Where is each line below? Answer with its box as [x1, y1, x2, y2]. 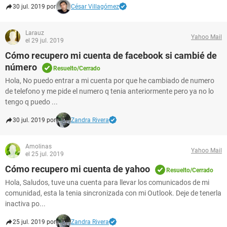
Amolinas [25, 143, 52, 150]
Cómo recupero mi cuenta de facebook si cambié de [5, 50, 217, 61]
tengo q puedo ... [5, 98, 58, 106]
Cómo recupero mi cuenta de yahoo [5, 164, 150, 174]
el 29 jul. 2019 [25, 37, 64, 44]
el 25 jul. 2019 [25, 150, 64, 158]
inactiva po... [5, 200, 46, 208]
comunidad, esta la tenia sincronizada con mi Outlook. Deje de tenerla [5, 189, 221, 197]
